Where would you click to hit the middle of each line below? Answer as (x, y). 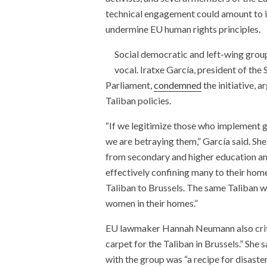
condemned (178, 85)
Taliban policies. (138, 100)
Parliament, (130, 85)
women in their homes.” (152, 203)
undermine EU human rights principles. (183, 29)
